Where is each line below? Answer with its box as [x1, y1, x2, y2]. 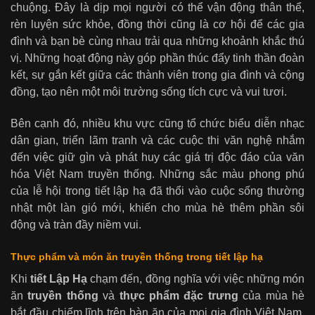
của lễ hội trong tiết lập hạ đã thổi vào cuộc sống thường [11, 185, 304, 198]
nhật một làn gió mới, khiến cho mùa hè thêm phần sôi [11, 202, 304, 214]
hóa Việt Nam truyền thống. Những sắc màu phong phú [11, 168, 304, 181]
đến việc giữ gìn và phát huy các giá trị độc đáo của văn [11, 151, 304, 164]
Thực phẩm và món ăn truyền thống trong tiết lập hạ [11, 251, 263, 262]
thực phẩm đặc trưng [119, 289, 238, 302]
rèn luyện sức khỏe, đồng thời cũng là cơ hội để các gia [11, 18, 304, 31]
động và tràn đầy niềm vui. [11, 219, 141, 231]
